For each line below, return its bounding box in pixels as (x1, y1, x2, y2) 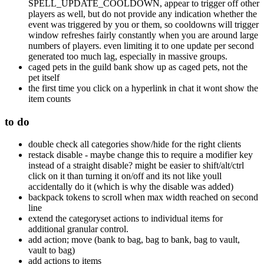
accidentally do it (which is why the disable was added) (28, 181, 233, 192)
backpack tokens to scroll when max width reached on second (28, 192, 258, 203)
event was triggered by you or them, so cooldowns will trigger (28, 19, 259, 29)
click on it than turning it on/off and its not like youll (28, 171, 222, 181)
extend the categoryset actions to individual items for (28, 213, 223, 224)
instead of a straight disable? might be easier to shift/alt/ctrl (28, 160, 244, 171)
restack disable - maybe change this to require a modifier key (28, 150, 253, 160)
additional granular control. (28, 224, 128, 235)
